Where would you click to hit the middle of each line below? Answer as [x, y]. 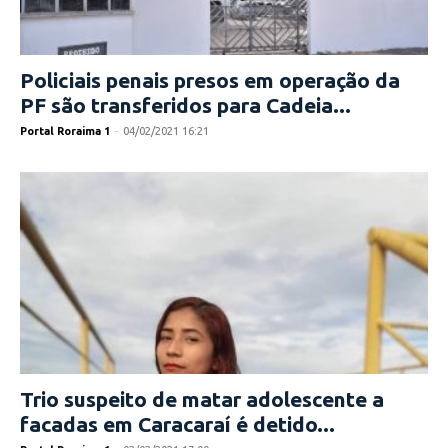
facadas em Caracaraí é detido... [177, 423]
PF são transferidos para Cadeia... [185, 105]
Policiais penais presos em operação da [210, 80]
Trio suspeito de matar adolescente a [202, 398]
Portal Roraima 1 [65, 131]
